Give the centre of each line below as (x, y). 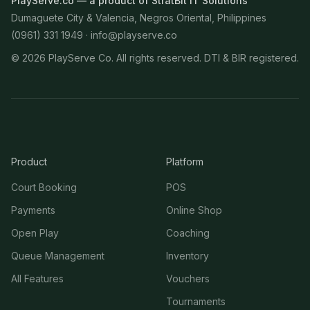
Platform (185, 162)
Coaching (188, 233)
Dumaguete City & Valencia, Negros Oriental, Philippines (139, 18)
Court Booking (44, 187)
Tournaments (196, 301)
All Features (37, 279)
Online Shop (194, 210)
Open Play (35, 233)
